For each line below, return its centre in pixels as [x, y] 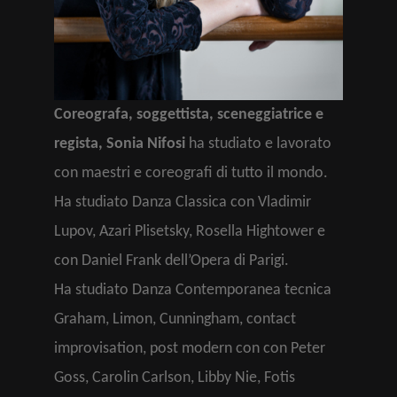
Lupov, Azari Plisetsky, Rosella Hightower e [190, 232]
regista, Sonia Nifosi [120, 144]
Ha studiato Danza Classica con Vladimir [183, 202]
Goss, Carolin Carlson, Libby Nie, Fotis [175, 378]
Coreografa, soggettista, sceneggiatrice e [189, 115]
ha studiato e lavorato [258, 144]
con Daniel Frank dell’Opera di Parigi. [171, 261]
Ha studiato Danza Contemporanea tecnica [193, 290]
